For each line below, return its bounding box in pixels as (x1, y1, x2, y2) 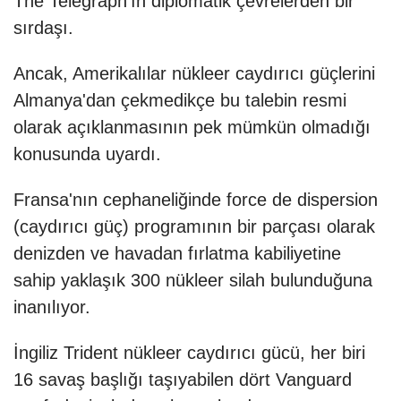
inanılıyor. (13, 297, 90, 318)
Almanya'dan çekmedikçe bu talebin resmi (13, 90, 346, 111)
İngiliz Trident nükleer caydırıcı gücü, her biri (13, 343, 365, 363)
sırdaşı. (13, 18, 73, 38)
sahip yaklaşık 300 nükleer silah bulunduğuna (13, 270, 372, 291)
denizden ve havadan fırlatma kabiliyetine (13, 243, 341, 264)
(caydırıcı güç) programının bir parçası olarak (13, 217, 375, 237)
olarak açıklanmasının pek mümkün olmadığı (13, 117, 371, 138)
